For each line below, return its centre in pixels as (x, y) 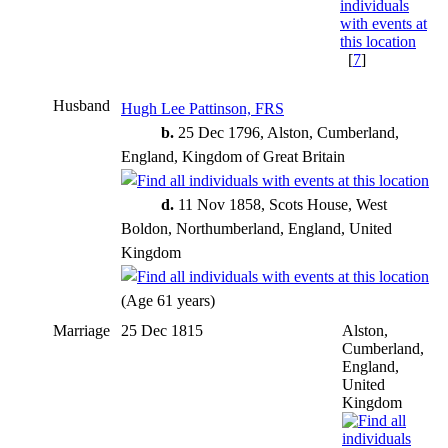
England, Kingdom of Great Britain (233, 156)
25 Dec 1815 (164, 330)
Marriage (81, 330)
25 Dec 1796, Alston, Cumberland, (286, 132)
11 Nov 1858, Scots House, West (280, 204)
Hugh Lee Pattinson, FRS (202, 108)
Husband (81, 105)
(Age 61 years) (170, 300)
